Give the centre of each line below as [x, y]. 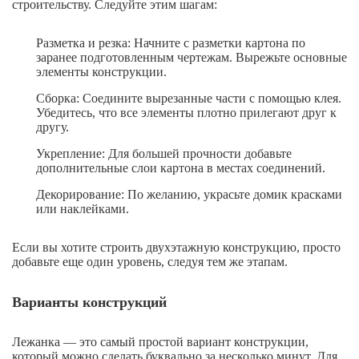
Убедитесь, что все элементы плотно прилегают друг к [186, 113]
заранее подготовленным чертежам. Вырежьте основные [192, 58]
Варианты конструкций [89, 303]
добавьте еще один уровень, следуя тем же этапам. [150, 262]
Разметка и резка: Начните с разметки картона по [171, 43]
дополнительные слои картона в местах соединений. [181, 168]
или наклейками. [83, 209]
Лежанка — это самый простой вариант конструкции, [160, 342]
